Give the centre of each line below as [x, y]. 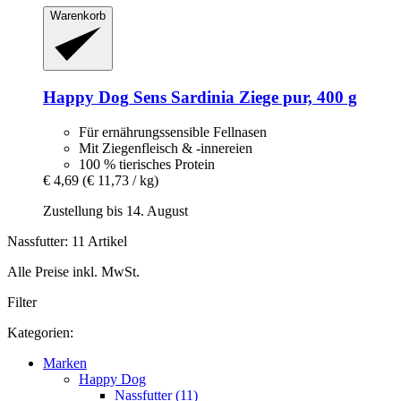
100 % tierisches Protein [147, 164]
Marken [65, 363]
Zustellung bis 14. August [115, 210]
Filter [22, 302]
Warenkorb [78, 15]
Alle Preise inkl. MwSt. [73, 271]
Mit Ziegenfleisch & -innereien [166, 148]
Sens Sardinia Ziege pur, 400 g [243, 98]
